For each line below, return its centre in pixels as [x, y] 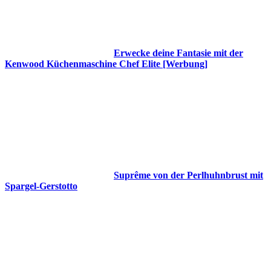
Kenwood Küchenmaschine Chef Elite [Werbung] [106, 64]
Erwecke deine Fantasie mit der [178, 53]
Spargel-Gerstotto [41, 186]
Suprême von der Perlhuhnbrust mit [188, 175]
